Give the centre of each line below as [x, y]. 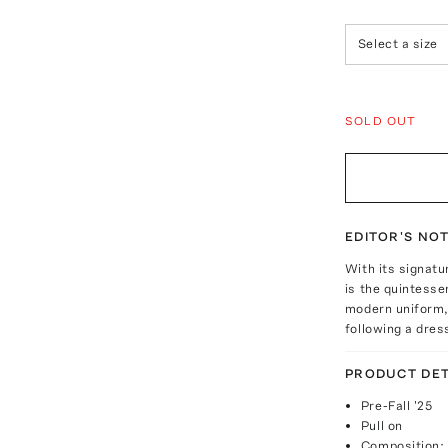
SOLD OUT [380, 120]
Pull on [381, 425]
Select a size [397, 44]
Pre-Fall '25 [396, 405]
